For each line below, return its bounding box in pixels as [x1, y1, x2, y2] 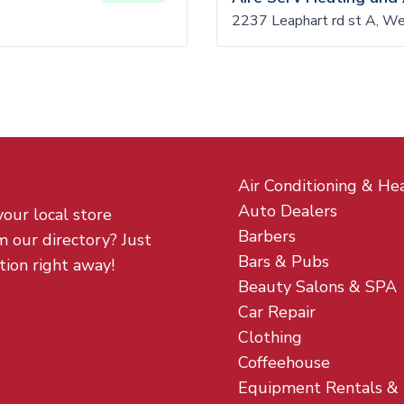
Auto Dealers [238, 200, 337, 222]
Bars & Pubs [238, 251, 329, 272]
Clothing [238, 326, 302, 348]
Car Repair [238, 301, 316, 323]
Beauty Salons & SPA [238, 276, 397, 298]
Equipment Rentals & [238, 377, 399, 399]
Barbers [238, 225, 296, 247]
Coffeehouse [238, 352, 330, 373]
